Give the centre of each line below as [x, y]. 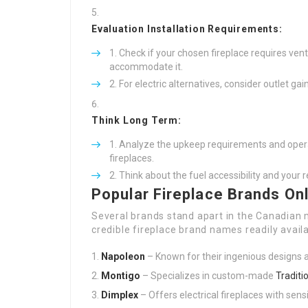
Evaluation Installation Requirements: [187, 29]
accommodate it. [146, 67]
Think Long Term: [136, 120]
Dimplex [120, 295]
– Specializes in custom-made [208, 276]
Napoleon [123, 256]
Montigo [121, 276]
